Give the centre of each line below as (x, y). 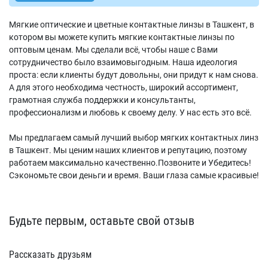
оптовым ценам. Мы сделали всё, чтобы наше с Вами (113, 50)
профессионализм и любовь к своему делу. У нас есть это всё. (130, 112)
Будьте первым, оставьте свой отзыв (102, 221)
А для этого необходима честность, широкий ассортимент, (124, 87)
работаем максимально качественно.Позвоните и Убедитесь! (130, 163)
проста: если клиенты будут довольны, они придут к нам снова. (134, 75)
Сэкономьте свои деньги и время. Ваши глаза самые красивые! (134, 175)
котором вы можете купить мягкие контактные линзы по (122, 37)
